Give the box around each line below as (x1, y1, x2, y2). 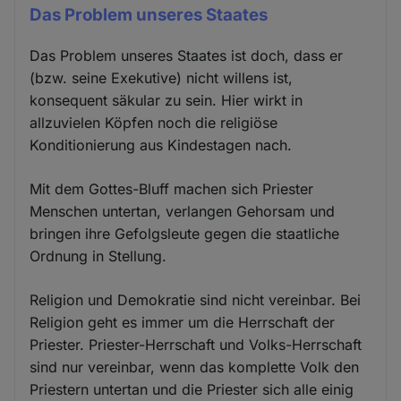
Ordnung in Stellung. (30, 246, 167, 265)
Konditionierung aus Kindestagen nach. (30, 135, 293, 154)
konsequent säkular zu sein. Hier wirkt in (30, 90, 303, 109)
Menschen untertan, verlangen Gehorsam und (30, 201, 336, 220)
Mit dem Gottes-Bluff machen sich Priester (30, 179, 314, 198)
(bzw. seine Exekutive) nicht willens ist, (30, 68, 294, 87)
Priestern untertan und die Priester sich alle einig (30, 380, 354, 398)
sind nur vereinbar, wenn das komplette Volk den (30, 357, 360, 376)
